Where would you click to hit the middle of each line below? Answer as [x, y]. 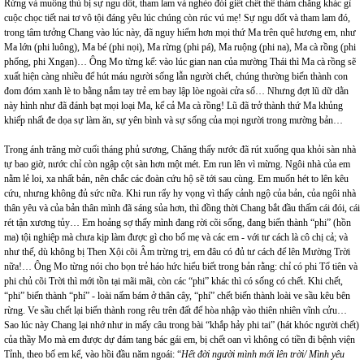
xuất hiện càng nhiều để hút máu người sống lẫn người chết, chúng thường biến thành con [176, 77]
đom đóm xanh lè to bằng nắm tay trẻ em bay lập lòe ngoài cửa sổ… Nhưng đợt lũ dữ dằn [176, 91]
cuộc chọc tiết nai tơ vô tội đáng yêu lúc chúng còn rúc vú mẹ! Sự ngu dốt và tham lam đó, [177, 18]
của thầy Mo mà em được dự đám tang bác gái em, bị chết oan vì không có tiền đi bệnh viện [180, 340]
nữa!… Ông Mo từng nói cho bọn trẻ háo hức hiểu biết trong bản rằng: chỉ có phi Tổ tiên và [181, 267]
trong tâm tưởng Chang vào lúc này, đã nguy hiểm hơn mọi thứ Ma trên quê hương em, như [180, 33]
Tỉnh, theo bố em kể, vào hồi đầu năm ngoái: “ [93, 355]
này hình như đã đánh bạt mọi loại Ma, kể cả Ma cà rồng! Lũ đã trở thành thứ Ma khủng [173, 106]
